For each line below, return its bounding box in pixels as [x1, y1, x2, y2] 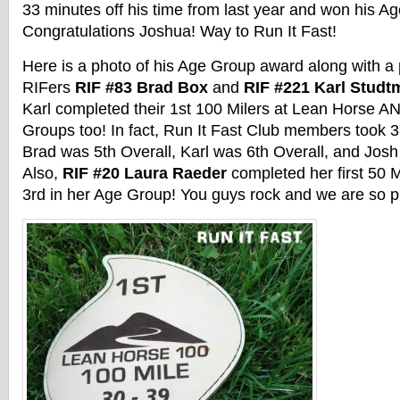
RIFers [22, 79, 75, 96]
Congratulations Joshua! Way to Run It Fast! [22, 22, 337, 40]
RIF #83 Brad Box [75, 79, 208, 96]
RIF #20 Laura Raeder [62, 164, 227, 182]
